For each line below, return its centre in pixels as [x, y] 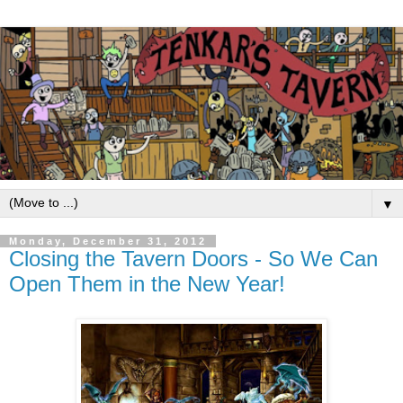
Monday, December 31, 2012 [108, 242]
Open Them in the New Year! [147, 284]
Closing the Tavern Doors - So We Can [193, 259]
